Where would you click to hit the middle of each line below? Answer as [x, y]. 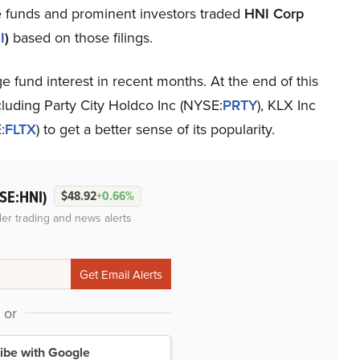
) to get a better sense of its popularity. [155, 129]
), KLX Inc [286, 105]
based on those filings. [80, 37]
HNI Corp [272, 13]
